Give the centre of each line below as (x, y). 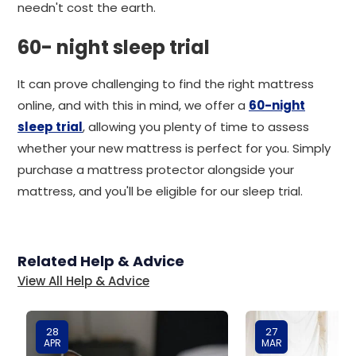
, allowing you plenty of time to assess (196, 127)
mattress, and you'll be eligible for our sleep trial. (160, 191)
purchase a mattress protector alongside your (156, 170)
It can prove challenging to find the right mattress (166, 84)
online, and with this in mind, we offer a (133, 105)
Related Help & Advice (101, 261)
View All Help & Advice (83, 281)
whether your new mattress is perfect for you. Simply (174, 148)
